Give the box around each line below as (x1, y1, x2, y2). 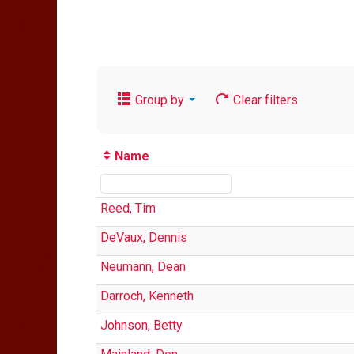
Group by (132, 92, 187, 107)
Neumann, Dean (100, 259, 186, 274)
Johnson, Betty (100, 318, 183, 333)
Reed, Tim (100, 201, 156, 216)
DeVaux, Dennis (100, 230, 187, 245)
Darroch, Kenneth (100, 288, 194, 303)
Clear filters (230, 92, 298, 107)
